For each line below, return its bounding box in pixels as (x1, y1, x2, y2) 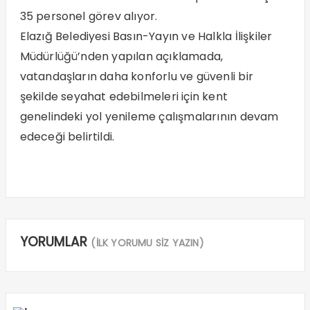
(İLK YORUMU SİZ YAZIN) (91, 235, 204, 250)
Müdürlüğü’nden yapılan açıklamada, (19, 48, 224, 64)
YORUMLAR (19, 232, 91, 251)
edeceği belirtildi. (19, 128, 115, 145)
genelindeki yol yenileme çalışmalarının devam (19, 108, 279, 125)
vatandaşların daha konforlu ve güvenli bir (19, 68, 253, 84)
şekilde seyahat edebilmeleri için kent (19, 88, 228, 104)
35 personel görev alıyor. (19, 8, 158, 24)
